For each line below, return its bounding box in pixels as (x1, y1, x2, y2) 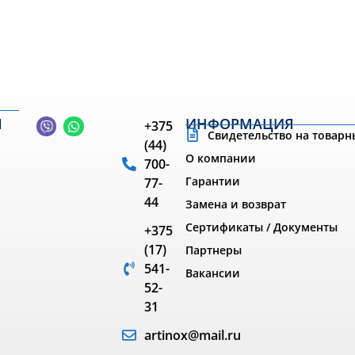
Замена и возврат (185, 196, 286, 212)
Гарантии (185, 173, 240, 189)
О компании (185, 150, 256, 166)
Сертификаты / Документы (185, 219, 338, 235)
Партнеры (185, 242, 242, 258)
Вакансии (185, 265, 240, 281)
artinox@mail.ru (143, 326, 241, 344)
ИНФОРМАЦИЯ (185, 113, 294, 133)
